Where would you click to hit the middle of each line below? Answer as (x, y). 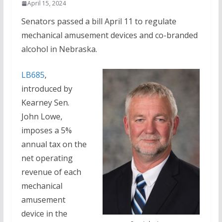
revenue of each (51, 172)
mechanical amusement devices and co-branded (109, 35)
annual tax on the (54, 144)
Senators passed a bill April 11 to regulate (99, 21)
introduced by (47, 89)
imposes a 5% (46, 130)
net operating (47, 158)
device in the (44, 214)
